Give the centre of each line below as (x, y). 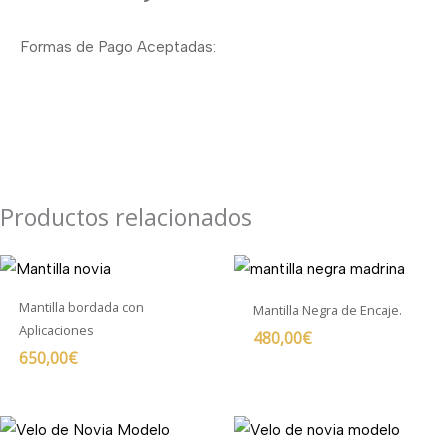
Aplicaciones (56, 329)
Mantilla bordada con (81, 306)
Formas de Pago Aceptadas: (120, 47)
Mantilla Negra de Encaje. (327, 309)
